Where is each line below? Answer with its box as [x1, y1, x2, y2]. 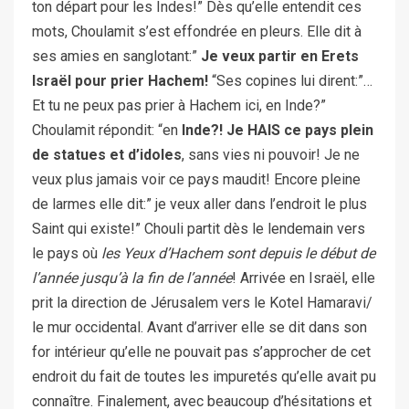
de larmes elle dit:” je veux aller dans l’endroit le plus [32, 194, 367, 213]
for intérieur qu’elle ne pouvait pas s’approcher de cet [32, 342, 371, 361]
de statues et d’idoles [32, 145, 182, 163]
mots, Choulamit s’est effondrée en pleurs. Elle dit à [32, 22, 362, 40]
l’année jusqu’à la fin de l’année [32, 268, 232, 287]
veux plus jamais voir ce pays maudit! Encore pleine [32, 170, 361, 188]
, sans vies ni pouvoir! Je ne [182, 145, 360, 163]
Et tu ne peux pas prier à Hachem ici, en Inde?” [32, 96, 326, 114]
